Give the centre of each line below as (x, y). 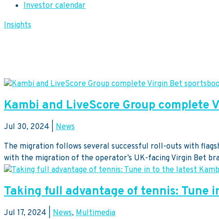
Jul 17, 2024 (25, 213)
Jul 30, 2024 (27, 127)
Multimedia (96, 213)
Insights (18, 26)
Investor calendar (55, 6)
